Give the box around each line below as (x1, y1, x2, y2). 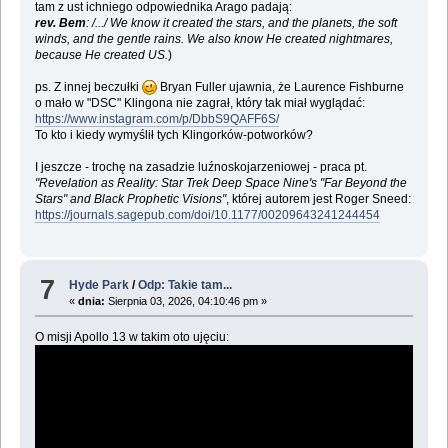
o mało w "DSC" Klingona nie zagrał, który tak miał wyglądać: (34, 96, 365, 111)
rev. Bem (34, 16, 86, 31)
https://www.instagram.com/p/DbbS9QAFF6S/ (34, 112, 279, 127)
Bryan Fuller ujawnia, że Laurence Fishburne (156, 80, 404, 95)
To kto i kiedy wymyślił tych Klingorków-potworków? (34, 128, 313, 143)
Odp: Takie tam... (138, 277, 233, 292)
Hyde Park (69, 277, 130, 292)
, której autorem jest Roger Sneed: (225, 192, 411, 207)
